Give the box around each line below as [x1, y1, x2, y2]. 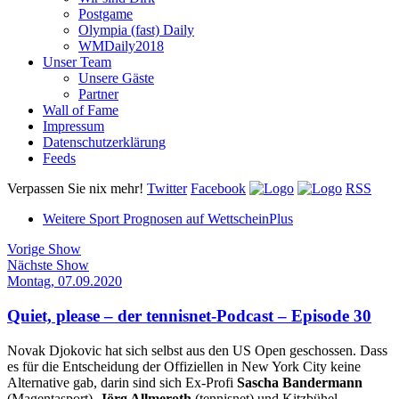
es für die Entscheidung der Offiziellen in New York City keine [7, 358, 361, 374]
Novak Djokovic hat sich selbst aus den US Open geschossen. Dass [7, 342, 387, 358]
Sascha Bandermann [237, 374, 362, 390]
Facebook [191, 181, 246, 197]
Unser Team [43, 54, 111, 70]
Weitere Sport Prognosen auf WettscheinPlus [43, 211, 293, 227]
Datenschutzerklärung [43, 134, 166, 151]
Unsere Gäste [78, 70, 154, 86]
